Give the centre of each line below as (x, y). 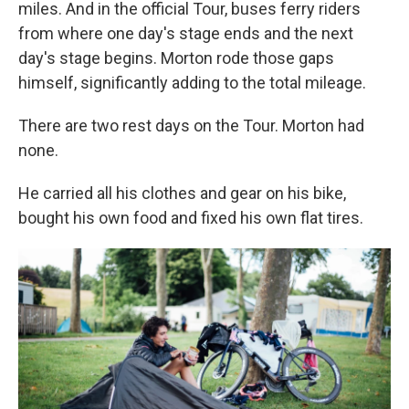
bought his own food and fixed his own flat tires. (191, 217)
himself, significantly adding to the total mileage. (192, 82)
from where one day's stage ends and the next (186, 33)
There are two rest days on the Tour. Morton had (191, 125)
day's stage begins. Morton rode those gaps (176, 58)
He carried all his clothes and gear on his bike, (182, 193)
